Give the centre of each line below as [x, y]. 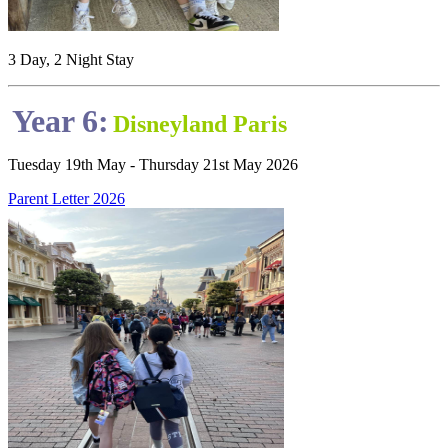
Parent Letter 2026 [66, 199]
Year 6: [60, 121]
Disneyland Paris [200, 124]
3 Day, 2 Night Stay [73, 60]
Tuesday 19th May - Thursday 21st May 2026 [155, 165]
